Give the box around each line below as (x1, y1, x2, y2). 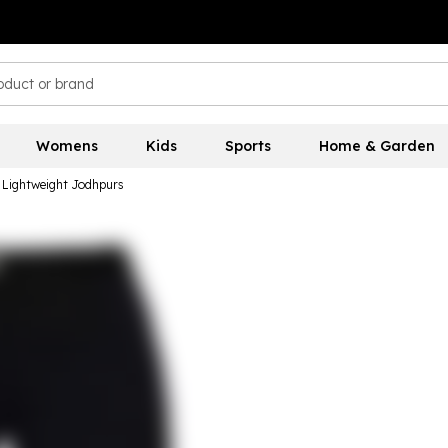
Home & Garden (318, 137, 435, 155)
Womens (35, 137, 98, 155)
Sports (224, 137, 271, 155)
